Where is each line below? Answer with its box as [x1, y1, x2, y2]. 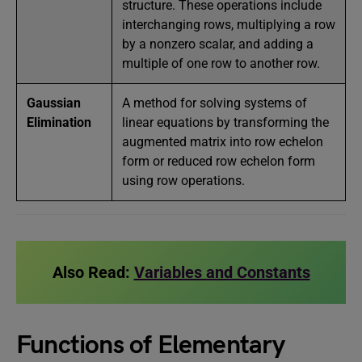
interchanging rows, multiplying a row [122, 17, 335, 32]
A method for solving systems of [122, 95, 307, 111]
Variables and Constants [133, 263, 310, 282]
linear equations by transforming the [122, 115, 329, 130]
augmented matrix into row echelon [122, 134, 323, 149]
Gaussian [27, 95, 81, 111]
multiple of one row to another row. [122, 56, 320, 71]
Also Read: [52, 263, 134, 282]
